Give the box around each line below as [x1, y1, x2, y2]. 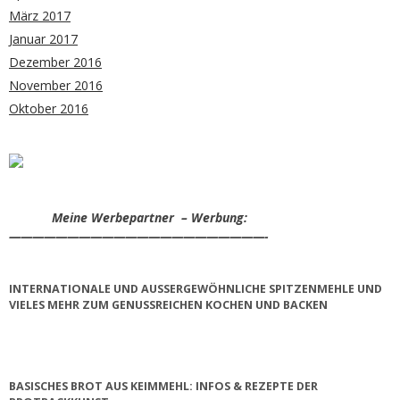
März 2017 [9, 6, 71, 24]
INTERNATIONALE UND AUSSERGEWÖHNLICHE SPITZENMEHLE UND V [9, 280, 382, 296]
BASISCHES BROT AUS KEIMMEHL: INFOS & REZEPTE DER [9, 379, 318, 395]
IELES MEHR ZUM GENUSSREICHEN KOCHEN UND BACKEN [9, 296, 312, 312]
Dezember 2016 [9, 53, 102, 71]
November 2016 [9, 76, 103, 94]
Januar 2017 [9, 29, 78, 47]
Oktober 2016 [9, 99, 88, 117]
